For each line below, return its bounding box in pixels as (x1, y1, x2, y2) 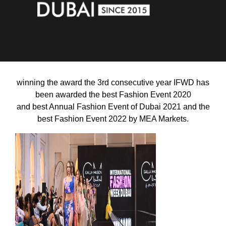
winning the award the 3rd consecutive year (17, 78, 172, 87)
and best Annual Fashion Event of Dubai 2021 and (16, 102, 199, 111)
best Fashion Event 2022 (37, 114, 127, 123)
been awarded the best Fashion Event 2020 (35, 90, 191, 99)
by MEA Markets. (127, 114, 189, 123)
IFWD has (172, 78, 209, 87)
